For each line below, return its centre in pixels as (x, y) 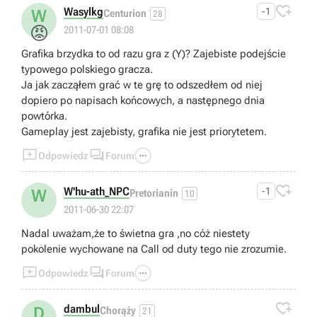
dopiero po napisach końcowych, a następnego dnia (143, 101)
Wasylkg (83, 12)
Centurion (125, 13)
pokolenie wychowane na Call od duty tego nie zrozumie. (154, 249)
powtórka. (44, 116)
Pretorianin (154, 193)
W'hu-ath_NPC (97, 192)
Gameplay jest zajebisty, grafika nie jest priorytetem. (144, 132)
